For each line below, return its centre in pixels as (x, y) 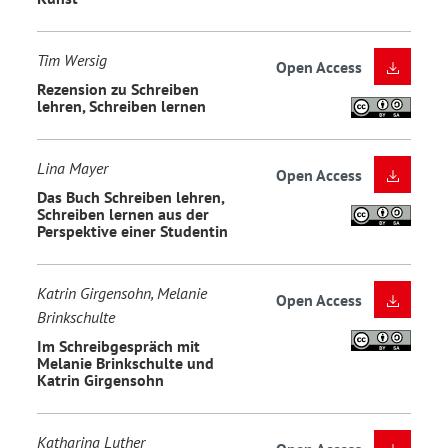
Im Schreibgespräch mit (118, 345)
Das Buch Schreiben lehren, (130, 196)
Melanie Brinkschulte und (125, 362)
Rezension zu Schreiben (118, 88)
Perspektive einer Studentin (132, 230)
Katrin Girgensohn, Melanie (122, 293)
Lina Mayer (72, 168)
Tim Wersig (72, 60)
